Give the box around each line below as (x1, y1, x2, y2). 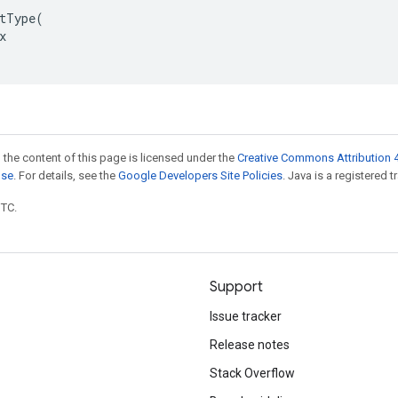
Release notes (210, 338, 290, 352)
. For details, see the (13, 169, 118, 182)
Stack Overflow (210, 366, 295, 380)
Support (210, 278, 263, 296)
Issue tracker (210, 309, 282, 323)
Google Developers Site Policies (118, 169, 283, 182)
